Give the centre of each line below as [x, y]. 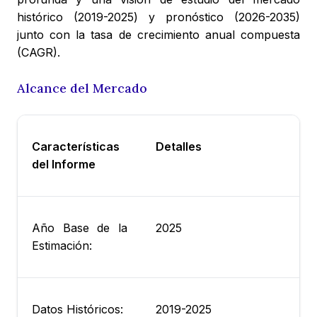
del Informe [64, 165]
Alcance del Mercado [82, 88]
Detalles [179, 147]
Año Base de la [80, 228]
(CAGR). [39, 53]
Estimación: [62, 246]
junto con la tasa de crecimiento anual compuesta [158, 35]
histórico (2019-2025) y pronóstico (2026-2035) [158, 17]
